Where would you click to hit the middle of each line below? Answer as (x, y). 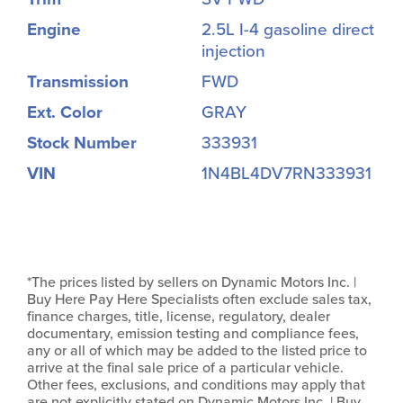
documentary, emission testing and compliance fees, (193, 333)
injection (233, 51)
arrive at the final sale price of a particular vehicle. (185, 367)
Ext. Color (65, 112)
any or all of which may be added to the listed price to (197, 350)
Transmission (78, 81)
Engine (54, 29)
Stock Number (82, 143)
